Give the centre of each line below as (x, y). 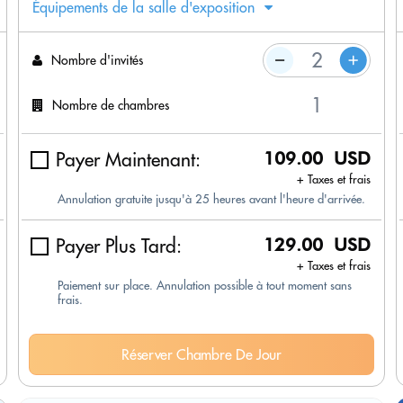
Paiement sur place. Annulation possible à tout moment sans (205, 286)
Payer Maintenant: (128, 160)
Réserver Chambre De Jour (201, 355)
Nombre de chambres (111, 105)
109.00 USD (317, 159)
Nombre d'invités (97, 60)
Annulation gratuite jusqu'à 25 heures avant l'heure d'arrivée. (211, 199)
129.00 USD (317, 245)
